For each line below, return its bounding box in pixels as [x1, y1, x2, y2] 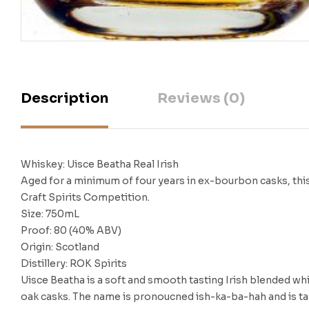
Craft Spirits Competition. [21, 191, 150, 204]
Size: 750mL [21, 208, 79, 221]
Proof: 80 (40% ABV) [21, 224, 121, 237]
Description [21, 90, 108, 108]
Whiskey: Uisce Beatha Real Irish [21, 158, 179, 171]
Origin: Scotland [21, 241, 99, 254]
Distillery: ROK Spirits [21, 257, 127, 270]
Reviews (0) [157, 90, 245, 108]
